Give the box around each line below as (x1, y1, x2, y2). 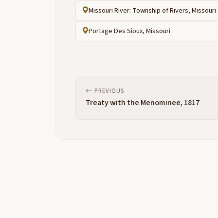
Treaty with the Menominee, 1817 (86, 97, 200, 108)
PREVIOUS (92, 87, 124, 95)
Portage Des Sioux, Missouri (89, 26, 170, 36)
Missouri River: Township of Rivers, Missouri (89, 5, 216, 16)
